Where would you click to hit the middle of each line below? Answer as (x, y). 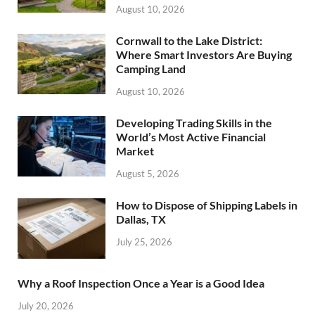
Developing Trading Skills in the (194, 123)
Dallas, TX (141, 219)
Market (135, 151)
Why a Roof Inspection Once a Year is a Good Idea (141, 283)
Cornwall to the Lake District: (189, 41)
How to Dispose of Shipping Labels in (207, 205)
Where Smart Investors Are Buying (204, 55)
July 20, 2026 (46, 306)
